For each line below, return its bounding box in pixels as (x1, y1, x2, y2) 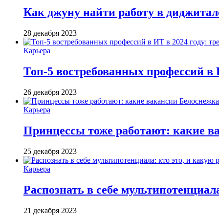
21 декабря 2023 (23, 206, 77, 215)
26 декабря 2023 (23, 88, 77, 96)
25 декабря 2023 (23, 147, 77, 155)
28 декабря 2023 (23, 29, 77, 38)
